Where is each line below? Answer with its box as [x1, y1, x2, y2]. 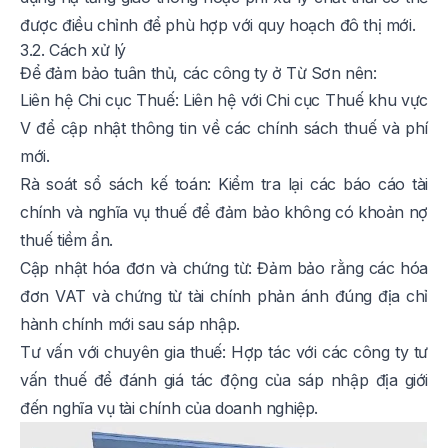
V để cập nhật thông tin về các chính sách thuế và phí [20, 118, 428, 139]
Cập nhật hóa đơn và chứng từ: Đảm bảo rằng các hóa [20, 258, 428, 279]
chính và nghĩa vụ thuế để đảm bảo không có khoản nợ [20, 202, 428, 223]
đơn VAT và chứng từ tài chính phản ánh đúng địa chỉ [20, 286, 428, 307]
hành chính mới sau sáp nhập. [20, 314, 240, 335]
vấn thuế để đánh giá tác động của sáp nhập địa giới [20, 370, 428, 391]
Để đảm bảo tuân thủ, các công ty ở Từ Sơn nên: [20, 63, 377, 84]
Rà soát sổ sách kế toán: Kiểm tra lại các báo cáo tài [20, 174, 428, 195]
